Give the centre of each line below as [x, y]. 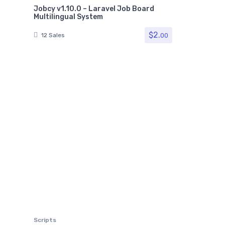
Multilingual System [68, 17]
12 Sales [53, 35]
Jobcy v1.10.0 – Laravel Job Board [94, 9]
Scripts [45, 220]
